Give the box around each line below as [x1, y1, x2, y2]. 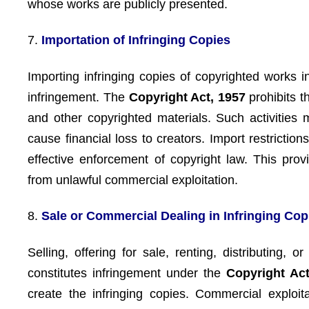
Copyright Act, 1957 [128, 90, 246, 104]
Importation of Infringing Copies [41, 33, 231, 47]
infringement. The [28, 90, 129, 104]
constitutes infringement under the [28, 266, 226, 280]
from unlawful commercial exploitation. [28, 172, 239, 187]
